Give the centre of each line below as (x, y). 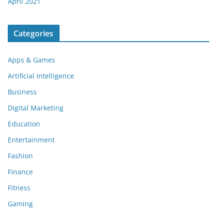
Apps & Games (31, 60)
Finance (20, 172)
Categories (34, 34)
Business (22, 92)
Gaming (20, 204)
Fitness (19, 188)
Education (24, 124)
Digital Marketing (36, 108)
